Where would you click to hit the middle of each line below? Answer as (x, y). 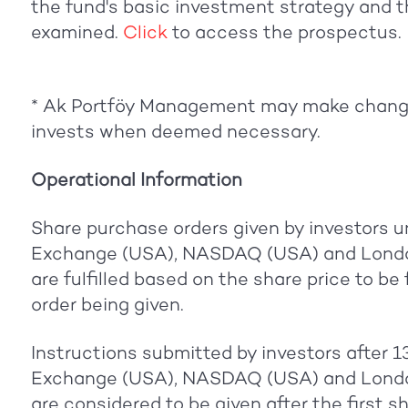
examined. (76, 31)
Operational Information (136, 179)
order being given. (107, 304)
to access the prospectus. (284, 31)
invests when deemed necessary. (175, 131)
